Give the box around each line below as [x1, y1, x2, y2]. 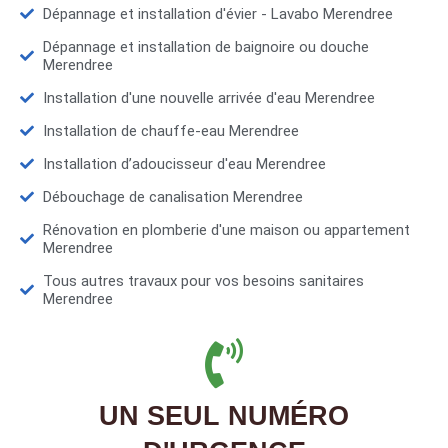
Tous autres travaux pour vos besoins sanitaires [42, 272, 364, 291]
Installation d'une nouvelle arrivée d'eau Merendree [42, 89, 375, 108]
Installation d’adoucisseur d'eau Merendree [42, 155, 326, 174]
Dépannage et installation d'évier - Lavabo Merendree [42, 5, 393, 24]
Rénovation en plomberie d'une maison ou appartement [42, 221, 410, 240]
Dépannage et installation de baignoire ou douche [42, 38, 369, 57]
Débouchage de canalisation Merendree [42, 188, 303, 207]
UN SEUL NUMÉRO [99, 401, 349, 432]
